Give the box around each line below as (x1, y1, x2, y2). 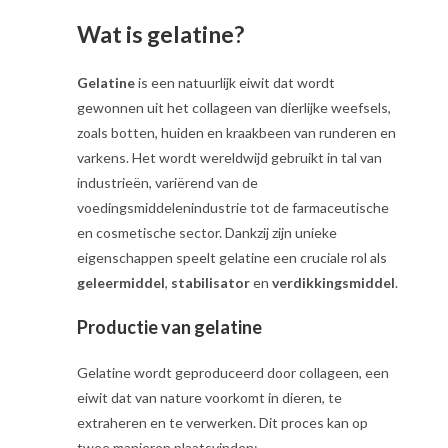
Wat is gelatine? (77, 20, 245, 48)
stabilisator (171, 274, 251, 291)
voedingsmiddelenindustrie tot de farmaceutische (77, 199, 390, 216)
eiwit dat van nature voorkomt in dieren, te (77, 389, 343, 406)
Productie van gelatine (77, 316, 263, 338)
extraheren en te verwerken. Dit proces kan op (77, 414, 369, 431)
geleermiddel (77, 274, 166, 291)
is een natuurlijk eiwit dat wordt (135, 74, 336, 91)
